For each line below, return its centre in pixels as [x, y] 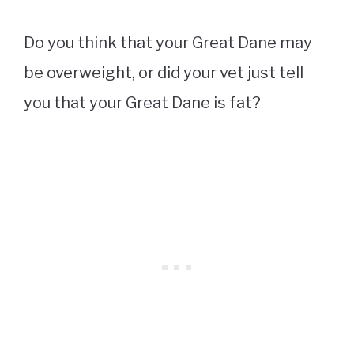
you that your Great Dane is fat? [144, 103]
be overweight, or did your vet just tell [164, 73]
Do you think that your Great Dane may [168, 43]
